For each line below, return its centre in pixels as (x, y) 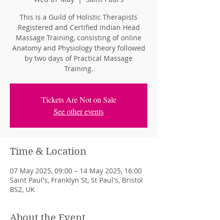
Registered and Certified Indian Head (79, 27)
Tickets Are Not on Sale (79, 99)
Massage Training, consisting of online (79, 38)
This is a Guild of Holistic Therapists (79, 17)
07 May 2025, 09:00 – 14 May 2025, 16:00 (76, 171)
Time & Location (48, 151)
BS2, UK (22, 189)
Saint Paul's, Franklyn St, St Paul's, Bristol (76, 180)
